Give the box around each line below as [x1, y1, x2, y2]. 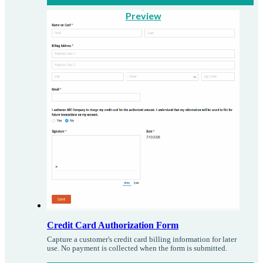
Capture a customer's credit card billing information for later [47, 235, 237, 244]
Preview [125, 10, 161, 22]
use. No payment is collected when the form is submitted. [47, 244, 227, 252]
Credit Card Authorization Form [47, 220, 178, 230]
